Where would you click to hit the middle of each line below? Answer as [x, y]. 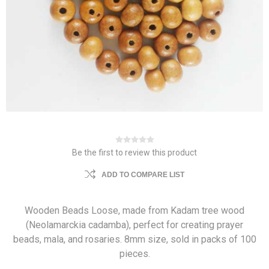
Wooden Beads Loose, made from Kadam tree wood [134, 210]
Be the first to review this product [134, 153]
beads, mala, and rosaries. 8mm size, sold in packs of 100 [134, 239]
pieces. [134, 254]
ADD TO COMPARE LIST [143, 175]
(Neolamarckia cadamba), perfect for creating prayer [134, 225]
